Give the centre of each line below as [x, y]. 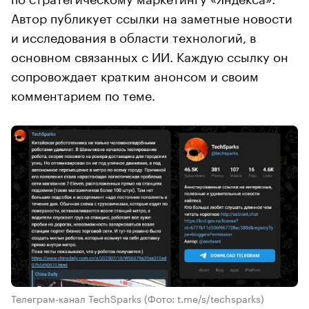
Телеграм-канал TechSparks [78, 298]
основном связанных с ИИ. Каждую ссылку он [150, 55]
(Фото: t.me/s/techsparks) [204, 298]
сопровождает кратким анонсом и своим [135, 74]
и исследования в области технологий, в [133, 36]
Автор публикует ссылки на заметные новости [152, 16]
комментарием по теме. [83, 93]
